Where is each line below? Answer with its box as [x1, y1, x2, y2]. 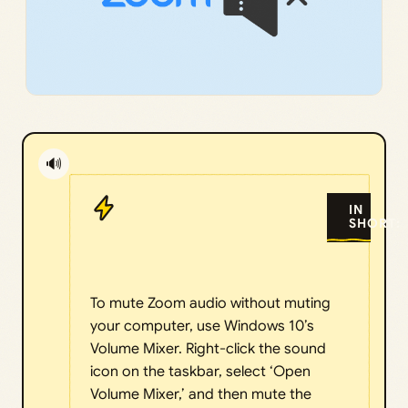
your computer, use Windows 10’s [90, 317, 314, 336]
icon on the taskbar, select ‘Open [90, 362, 311, 382]
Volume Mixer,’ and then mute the [90, 385, 311, 404]
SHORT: [349, 215, 401, 232]
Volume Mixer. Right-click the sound [90, 340, 326, 359]
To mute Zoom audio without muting [90, 294, 331, 313]
